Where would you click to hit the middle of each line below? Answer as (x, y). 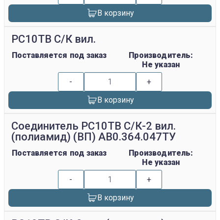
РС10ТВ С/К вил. (54, 39)
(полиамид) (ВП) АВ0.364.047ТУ (94, 137)
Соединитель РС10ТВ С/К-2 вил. (94, 126)
